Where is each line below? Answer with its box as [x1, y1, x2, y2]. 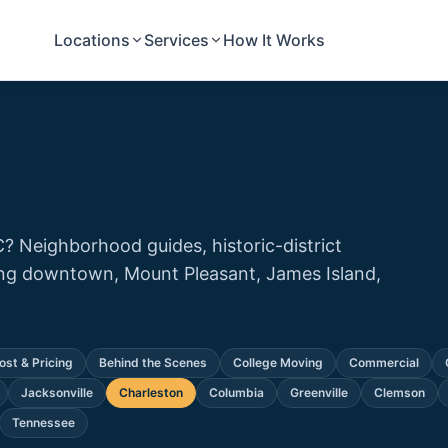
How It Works [223, 29, 326, 50]
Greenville [290, 385, 348, 400]
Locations [54, 29, 131, 50]
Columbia [209, 385, 264, 400]
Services [144, 29, 210, 50]
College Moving [233, 355, 323, 370]
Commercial [349, 355, 419, 370]
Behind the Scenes [99, 355, 207, 370]
